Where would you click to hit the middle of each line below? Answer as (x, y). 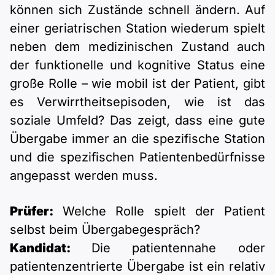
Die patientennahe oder (178, 248)
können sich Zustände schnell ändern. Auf (137, 10)
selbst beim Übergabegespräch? (105, 230)
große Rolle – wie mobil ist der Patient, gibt (137, 84)
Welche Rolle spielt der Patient (159, 211)
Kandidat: (51, 248)
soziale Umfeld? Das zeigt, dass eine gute (137, 121)
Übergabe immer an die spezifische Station (137, 139)
